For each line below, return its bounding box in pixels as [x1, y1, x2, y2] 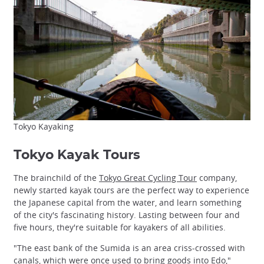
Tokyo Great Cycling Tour [99, 172, 197, 184]
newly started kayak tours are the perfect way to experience [14, 184, 249, 196]
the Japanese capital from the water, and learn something [14, 197, 242, 209]
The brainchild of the [14, 172, 99, 184]
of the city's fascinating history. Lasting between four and [14, 209, 240, 221]
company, [197, 172, 237, 184]
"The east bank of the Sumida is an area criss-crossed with [14, 242, 245, 254]
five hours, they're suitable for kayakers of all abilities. [14, 222, 226, 233]
